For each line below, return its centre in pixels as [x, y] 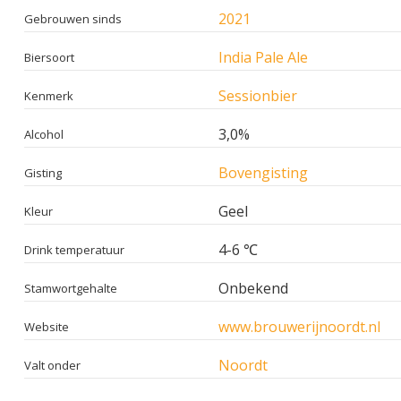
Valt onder [52, 365]
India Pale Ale [263, 57]
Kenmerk [49, 95]
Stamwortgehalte [71, 288]
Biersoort [49, 57]
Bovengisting [263, 172]
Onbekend [253, 288]
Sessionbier [258, 95]
